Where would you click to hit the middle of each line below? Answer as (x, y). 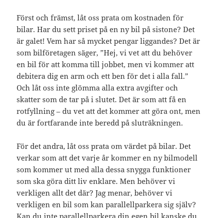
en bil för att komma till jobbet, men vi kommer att (106, 64)
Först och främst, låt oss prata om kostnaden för (100, 18)
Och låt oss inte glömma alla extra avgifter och (98, 88)
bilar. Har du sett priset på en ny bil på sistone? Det (106, 29)
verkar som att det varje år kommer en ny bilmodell (107, 158)
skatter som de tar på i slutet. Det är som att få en (102, 100)
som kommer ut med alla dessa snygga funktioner (104, 170)
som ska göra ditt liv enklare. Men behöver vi (96, 181)
